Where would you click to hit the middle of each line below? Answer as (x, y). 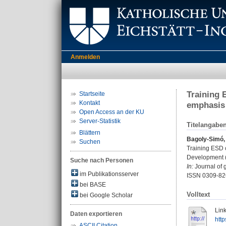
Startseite (92, 94)
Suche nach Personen (102, 160)
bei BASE (92, 185)
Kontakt (90, 103)
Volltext (198, 195)
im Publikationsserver (108, 174)
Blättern (90, 133)
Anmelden (85, 57)
